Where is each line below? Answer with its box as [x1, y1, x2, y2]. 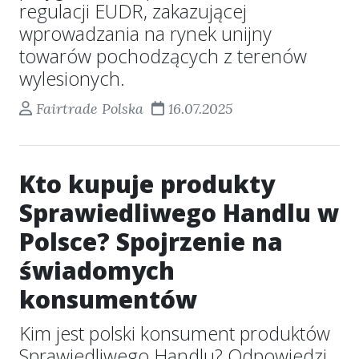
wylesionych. [19, 66, 125, 91]
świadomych [19, 254, 175, 287]
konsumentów [19, 283, 197, 316]
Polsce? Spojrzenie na [19, 225, 283, 258]
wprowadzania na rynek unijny [19, 21, 272, 46]
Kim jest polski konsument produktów [19, 321, 330, 346]
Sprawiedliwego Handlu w [19, 196, 339, 229]
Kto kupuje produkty [19, 167, 275, 200]
